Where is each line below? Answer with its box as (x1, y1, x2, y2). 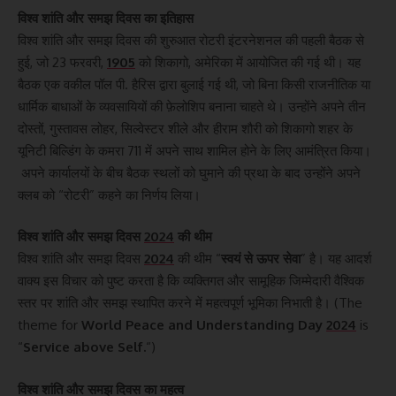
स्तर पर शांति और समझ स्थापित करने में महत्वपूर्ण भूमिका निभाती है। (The (18, 294, 362, 312)
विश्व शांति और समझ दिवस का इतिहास (18, 9, 194, 27)
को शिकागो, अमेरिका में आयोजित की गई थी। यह (135, 53, 361, 71)
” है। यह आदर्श (301, 250, 372, 268)
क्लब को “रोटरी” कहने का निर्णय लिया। (18, 186, 201, 203)
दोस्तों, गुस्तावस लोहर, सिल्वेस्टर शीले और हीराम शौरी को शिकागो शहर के (18, 119, 353, 137)
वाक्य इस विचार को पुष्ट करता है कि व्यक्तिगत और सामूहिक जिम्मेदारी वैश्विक (18, 272, 364, 290)
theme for (18, 316, 81, 334)
